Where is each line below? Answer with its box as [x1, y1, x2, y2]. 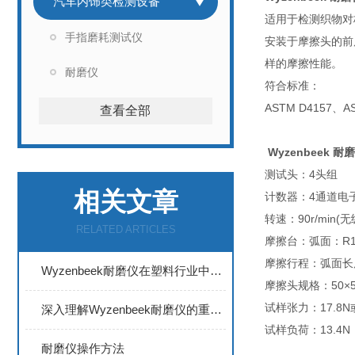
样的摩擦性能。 [265, 57, 349, 70]
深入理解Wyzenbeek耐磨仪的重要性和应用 [210, 303, 222, 316]
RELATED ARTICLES [75, 223, 176, 235]
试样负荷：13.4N [265, 323, 350, 336]
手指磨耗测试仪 [65, 31, 143, 44]
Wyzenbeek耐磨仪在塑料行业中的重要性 [210, 264, 222, 277]
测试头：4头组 [265, 168, 338, 181]
